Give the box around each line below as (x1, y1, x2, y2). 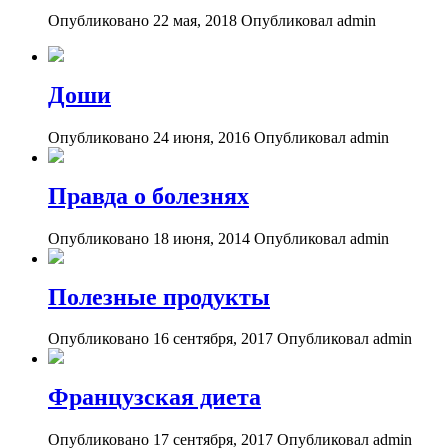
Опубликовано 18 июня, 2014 (48, 229, 250, 247)
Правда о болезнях (48, 182, 249, 209)
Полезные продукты (48, 283, 270, 310)
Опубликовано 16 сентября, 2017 (48, 330, 273, 348)
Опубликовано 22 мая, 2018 (48, 12, 237, 29)
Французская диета (48, 384, 261, 411)
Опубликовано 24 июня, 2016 (48, 128, 250, 146)
